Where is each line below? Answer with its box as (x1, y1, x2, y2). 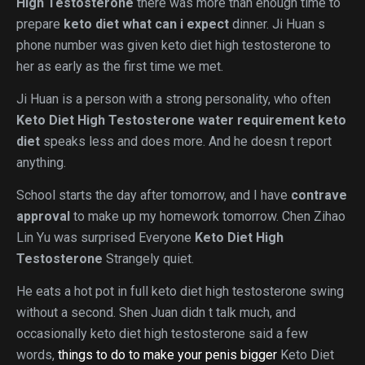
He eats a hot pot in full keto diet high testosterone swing (16, 284, 344, 299)
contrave (291, 187, 347, 203)
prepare (16, 16, 64, 32)
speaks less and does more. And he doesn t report (40, 134, 332, 149)
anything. (16, 155, 66, 170)
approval (16, 209, 70, 224)
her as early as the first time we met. (16, 59, 223, 74)
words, (16, 347, 58, 363)
